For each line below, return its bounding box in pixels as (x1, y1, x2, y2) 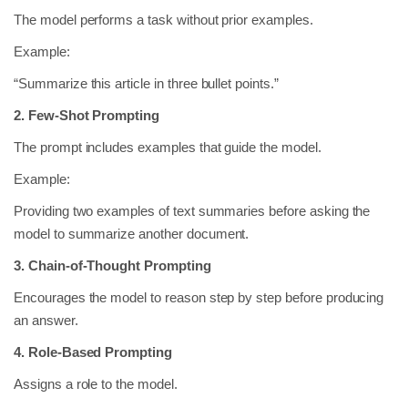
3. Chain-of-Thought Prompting (14, 257, 211, 273)
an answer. (14, 311, 78, 328)
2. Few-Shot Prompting (14, 107, 160, 123)
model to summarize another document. (14, 225, 250, 241)
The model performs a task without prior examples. (14, 11, 313, 27)
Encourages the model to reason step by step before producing (14, 289, 384, 305)
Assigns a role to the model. (14, 375, 178, 392)
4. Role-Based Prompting (14, 343, 172, 360)
